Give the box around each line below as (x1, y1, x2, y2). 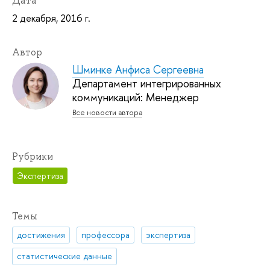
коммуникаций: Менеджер (72, 90, 199, 105)
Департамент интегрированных (72, 76, 221, 92)
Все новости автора (72, 107, 142, 118)
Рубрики (12, 150, 53, 163)
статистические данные (17, 250, 113, 262)
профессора (81, 229, 130, 241)
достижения (17, 229, 66, 241)
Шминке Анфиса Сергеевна (72, 62, 204, 78)
